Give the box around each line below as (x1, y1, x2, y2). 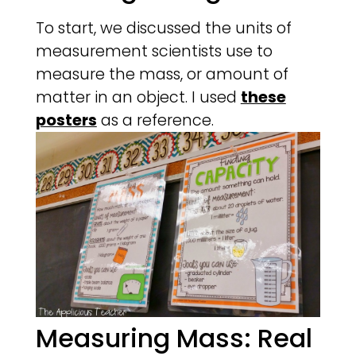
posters (35, 110, 97, 132)
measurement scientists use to (35, 41, 273, 63)
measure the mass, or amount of (35, 64, 288, 86)
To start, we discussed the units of (35, 17, 292, 40)
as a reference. (96, 110, 214, 132)
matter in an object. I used (35, 87, 241, 109)
